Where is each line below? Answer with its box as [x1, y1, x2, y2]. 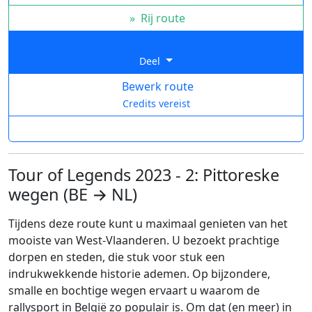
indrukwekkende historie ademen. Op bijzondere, [8, 266, 270, 282]
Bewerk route [118, 79, 194, 95]
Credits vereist [122, 97, 190, 111]
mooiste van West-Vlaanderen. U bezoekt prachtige [8, 233, 279, 249]
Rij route [138, 10, 185, 26]
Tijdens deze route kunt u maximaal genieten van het [8, 216, 288, 232]
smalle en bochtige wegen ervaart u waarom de [8, 283, 260, 299]
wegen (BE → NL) [8, 183, 137, 206]
